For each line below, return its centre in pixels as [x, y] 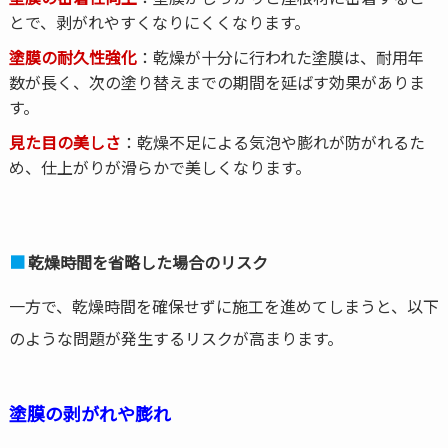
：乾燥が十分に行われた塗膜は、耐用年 [280, 57]
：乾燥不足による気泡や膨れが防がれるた [272, 142]
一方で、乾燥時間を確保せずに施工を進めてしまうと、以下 [223, 305]
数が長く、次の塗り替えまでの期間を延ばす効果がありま [216, 82]
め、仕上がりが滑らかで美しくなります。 [159, 167]
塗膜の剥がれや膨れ [89, 412]
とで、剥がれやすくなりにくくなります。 [159, 22]
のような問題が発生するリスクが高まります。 [175, 337]
